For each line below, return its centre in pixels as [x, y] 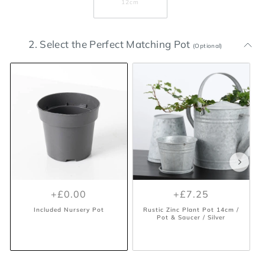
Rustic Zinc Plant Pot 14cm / [191, 210]
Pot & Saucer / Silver [191, 217]
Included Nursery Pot [69, 210]
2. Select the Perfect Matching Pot [111, 44]
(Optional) [208, 46]
